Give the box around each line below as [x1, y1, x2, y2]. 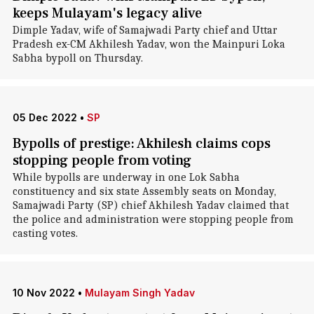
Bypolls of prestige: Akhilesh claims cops [12, 135, 271, 153]
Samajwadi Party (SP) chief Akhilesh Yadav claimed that [12, 199, 289, 212]
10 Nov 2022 [12, 287, 75, 299]
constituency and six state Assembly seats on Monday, [12, 185, 276, 198]
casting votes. [12, 227, 78, 240]
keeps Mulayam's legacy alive [12, 4, 202, 22]
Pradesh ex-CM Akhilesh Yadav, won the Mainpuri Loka [12, 38, 285, 50]
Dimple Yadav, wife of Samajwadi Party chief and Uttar [12, 24, 278, 36]
